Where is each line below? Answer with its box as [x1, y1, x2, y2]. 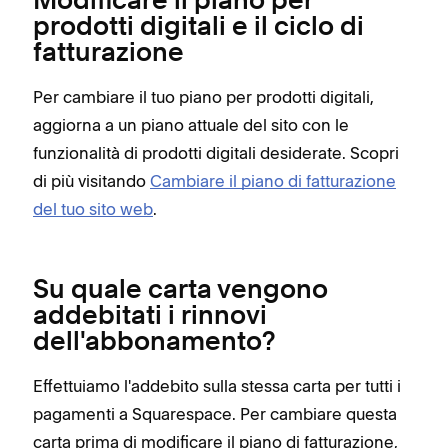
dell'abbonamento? [33, 330, 276, 356]
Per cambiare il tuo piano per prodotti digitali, [33, 87, 374, 107]
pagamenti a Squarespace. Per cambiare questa [33, 404, 397, 424]
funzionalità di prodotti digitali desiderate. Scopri [33, 143, 399, 163]
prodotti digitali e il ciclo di [33, 15, 364, 41]
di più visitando [33, 171, 150, 191]
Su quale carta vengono [33, 278, 328, 304]
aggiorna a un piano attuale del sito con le [33, 115, 349, 135]
